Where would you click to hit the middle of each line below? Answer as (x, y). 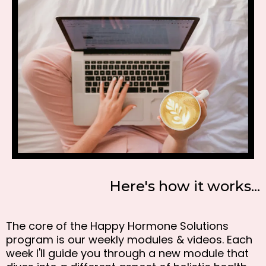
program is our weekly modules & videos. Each (129, 240)
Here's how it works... (185, 186)
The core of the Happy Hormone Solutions (117, 226)
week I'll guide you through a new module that (127, 254)
